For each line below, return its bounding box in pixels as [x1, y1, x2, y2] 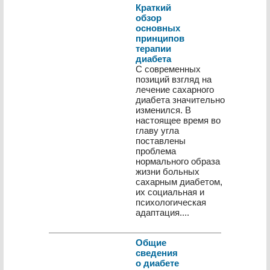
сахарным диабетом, [136, 177, 222, 187]
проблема [136, 146, 176, 156]
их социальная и [136, 187, 204, 197]
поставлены [136, 136, 186, 146]
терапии [136, 43, 171, 54]
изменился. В [136, 105, 191, 115]
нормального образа [136, 156, 220, 166]
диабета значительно [136, 95, 225, 105]
